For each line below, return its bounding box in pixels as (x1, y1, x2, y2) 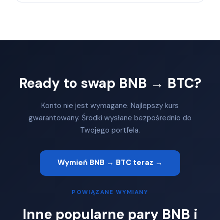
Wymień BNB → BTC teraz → (57, 158, 163, 168)
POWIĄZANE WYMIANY (72, 188, 148, 196)
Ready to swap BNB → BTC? (19, 74, 201, 92)
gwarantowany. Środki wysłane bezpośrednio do (28, 112, 192, 123)
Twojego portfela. (80, 125, 140, 135)
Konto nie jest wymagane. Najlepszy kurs (41, 100, 179, 110)
